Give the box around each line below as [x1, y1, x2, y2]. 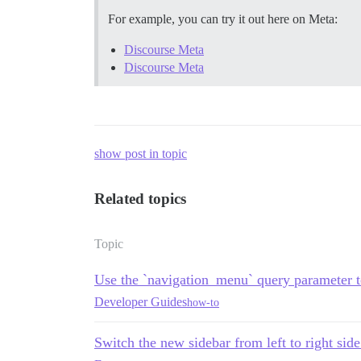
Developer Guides [94, 295, 187, 309]
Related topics [94, 190, 186, 208]
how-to [187, 296, 219, 309]
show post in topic [94, 147, 187, 161]
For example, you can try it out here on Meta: [108, 12, 338, 27]
